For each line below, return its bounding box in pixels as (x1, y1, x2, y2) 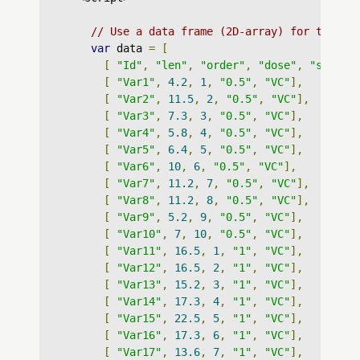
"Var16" (117, 329, 162, 342)
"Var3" (117, 109, 155, 122)
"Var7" (117, 177, 155, 190)
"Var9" (117, 211, 155, 223)
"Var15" (117, 312, 162, 325)
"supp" (309, 59, 348, 72)
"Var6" (117, 160, 155, 173)
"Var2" (117, 92, 155, 105)
